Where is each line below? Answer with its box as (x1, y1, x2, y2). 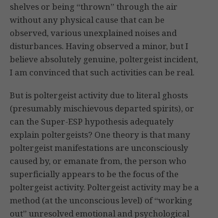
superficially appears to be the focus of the (10, 168, 179, 180)
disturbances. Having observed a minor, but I (10, 40, 188, 52)
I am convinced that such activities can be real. (10, 67, 195, 78)
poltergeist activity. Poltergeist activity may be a (10, 182, 199, 193)
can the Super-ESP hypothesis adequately (10, 116, 174, 127)
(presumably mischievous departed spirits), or (10, 103, 194, 114)
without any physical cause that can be (10, 14, 164, 26)
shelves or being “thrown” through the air (10, 1, 178, 13)
